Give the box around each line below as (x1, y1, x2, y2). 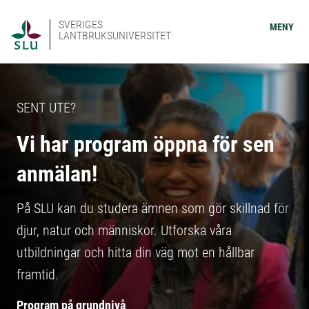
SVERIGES (59, 18, 103, 31)
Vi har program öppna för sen (17, 131, 275, 157)
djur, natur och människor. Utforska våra (17, 222, 232, 239)
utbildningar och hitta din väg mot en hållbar (17, 244, 255, 261)
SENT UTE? (17, 99, 76, 116)
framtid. (17, 266, 59, 283)
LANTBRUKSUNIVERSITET (59, 29, 171, 42)
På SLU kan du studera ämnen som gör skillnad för (17, 200, 289, 217)
